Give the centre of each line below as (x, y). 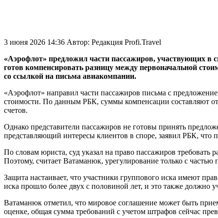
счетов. (16, 110)
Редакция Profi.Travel (126, 42)
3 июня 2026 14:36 (35, 42)
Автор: (79, 42)
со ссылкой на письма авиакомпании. (70, 76)
